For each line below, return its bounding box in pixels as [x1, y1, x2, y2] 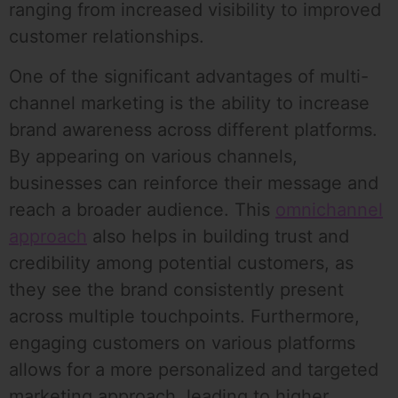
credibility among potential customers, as [9, 251, 354, 274]
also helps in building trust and [87, 225, 349, 247]
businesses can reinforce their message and [9, 171, 378, 194]
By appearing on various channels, [9, 145, 298, 167]
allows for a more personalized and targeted [9, 358, 378, 380]
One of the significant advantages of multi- [9, 65, 369, 87]
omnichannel [275, 198, 383, 220]
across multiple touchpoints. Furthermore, [9, 305, 360, 327]
